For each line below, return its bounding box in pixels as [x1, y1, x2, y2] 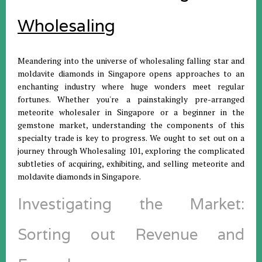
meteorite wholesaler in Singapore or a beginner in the [18, 106, 244, 118]
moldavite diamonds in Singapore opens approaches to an [18, 68, 244, 79]
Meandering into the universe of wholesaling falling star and [18, 55, 244, 66]
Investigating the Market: [18, 194, 244, 213]
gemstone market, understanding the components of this [18, 119, 244, 130]
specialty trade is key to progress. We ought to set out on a [18, 132, 244, 143]
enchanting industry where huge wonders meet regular [18, 81, 244, 92]
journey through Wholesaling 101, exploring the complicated [18, 145, 244, 156]
